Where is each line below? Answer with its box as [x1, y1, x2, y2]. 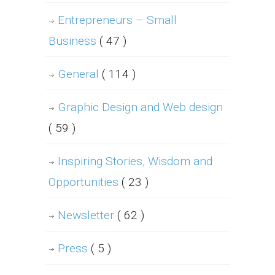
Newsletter [58, 208, 117, 223]
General [58, 67, 102, 82]
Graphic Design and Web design [58, 100, 223, 115]
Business [48, 34, 99, 48]
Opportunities [48, 175, 122, 190]
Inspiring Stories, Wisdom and [58, 154, 212, 169]
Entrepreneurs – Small [58, 13, 177, 28]
